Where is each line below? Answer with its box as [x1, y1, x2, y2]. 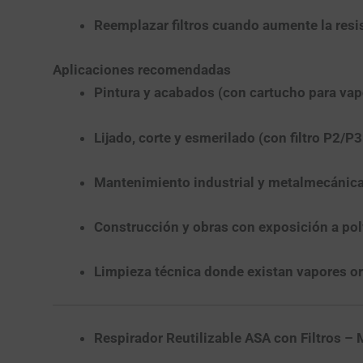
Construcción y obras [93, 219, 228, 236]
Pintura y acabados [93, 84, 215, 101]
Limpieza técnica [93, 263, 201, 280]
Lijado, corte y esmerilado [93, 129, 255, 146]
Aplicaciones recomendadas [52, 62, 231, 79]
